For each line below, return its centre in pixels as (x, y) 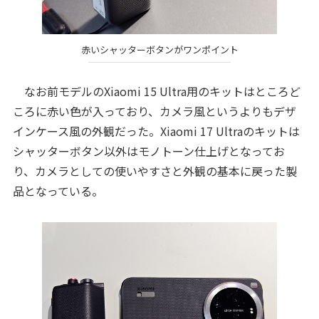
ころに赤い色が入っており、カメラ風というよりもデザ (154, 111)
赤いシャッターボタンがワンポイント (159, 49)
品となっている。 (58, 191)
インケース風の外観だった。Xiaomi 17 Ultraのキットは (156, 131)
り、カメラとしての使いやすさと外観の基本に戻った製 (155, 171)
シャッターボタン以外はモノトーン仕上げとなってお (148, 151)
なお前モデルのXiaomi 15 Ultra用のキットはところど (156, 91)
